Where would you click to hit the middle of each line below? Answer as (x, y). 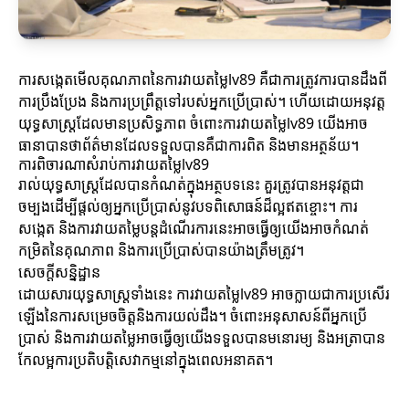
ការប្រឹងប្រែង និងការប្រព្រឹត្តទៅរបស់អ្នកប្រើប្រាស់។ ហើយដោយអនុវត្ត (202, 101)
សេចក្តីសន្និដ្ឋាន (59, 272)
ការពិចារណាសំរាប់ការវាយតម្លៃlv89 (114, 164)
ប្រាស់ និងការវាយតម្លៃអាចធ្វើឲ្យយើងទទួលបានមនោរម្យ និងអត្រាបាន (202, 338)
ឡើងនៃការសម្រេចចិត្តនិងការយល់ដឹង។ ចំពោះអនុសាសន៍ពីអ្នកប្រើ (193, 316)
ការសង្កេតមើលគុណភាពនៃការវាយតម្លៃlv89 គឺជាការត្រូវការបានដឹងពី (203, 79)
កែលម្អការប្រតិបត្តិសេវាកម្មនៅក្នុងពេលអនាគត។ (146, 360)
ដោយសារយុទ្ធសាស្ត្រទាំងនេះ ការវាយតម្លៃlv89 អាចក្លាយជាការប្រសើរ (204, 294)
